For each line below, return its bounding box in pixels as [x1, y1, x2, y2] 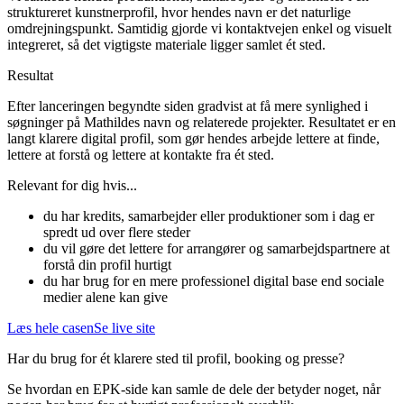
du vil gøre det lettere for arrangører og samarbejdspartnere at [43, 241, 390, 257]
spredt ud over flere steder [43, 225, 190, 241]
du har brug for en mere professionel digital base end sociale [43, 273, 384, 289]
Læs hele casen [7, 320, 94, 336]
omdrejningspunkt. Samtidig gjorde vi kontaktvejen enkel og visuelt [7, 21, 391, 37]
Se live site [94, 320, 155, 336]
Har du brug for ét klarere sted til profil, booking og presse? [7, 351, 344, 367]
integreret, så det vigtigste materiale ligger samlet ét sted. [7, 37, 326, 53]
